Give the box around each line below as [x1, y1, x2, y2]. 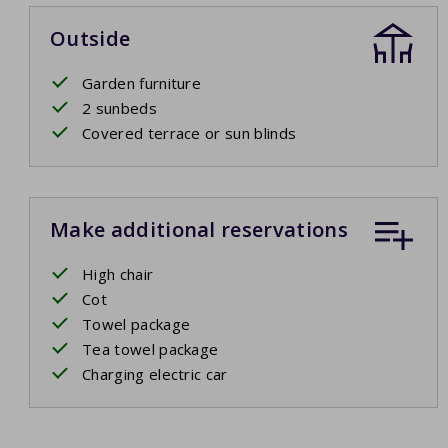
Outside [50, 25, 131, 53]
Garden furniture [82, 73, 202, 94]
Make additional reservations [50, 216, 348, 244]
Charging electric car [82, 364, 228, 385]
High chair [82, 264, 154, 285]
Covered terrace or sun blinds [82, 123, 297, 144]
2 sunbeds [82, 98, 157, 119]
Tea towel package [82, 339, 219, 360]
